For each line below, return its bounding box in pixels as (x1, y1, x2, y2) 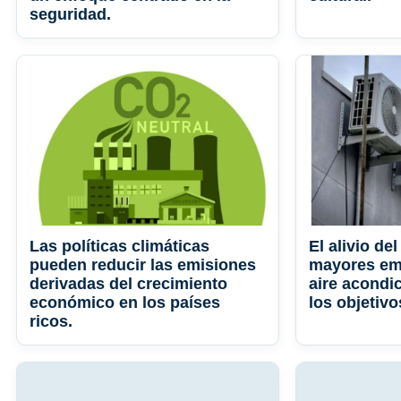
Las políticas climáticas (30, 237, 209, 256)
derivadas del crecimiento (30, 275, 227, 294)
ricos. (30, 312, 73, 331)
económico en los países (30, 294, 220, 312)
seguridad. (30, 5, 111, 24)
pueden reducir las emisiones (30, 256, 256, 275)
